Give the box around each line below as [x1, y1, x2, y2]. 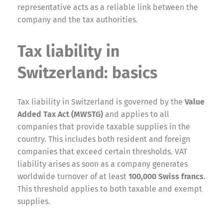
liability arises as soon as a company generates [17, 159, 188, 169]
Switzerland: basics [17, 63, 157, 82]
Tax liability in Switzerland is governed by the [17, 97, 185, 107]
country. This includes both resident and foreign [17, 134, 190, 144]
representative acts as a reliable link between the [17, 2, 198, 12]
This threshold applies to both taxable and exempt [17, 184, 202, 194]
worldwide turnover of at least [17, 171, 128, 181]
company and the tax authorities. [17, 14, 138, 24]
